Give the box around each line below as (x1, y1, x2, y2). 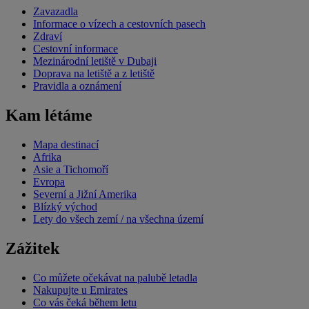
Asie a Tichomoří (33, 163, 108, 175)
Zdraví (33, 30, 62, 42)
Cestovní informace (33, 42, 118, 54)
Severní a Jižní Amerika (33, 188, 137, 200)
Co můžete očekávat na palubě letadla (33, 271, 197, 283)
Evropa (33, 175, 65, 188)
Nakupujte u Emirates (33, 283, 128, 296)
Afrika (33, 150, 61, 163)
